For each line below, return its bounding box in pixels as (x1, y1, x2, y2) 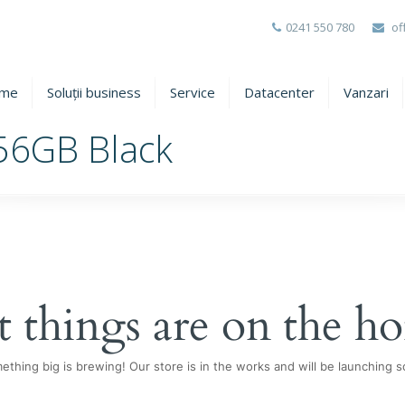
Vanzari (344, 83, 389, 101)
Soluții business (47, 83, 141, 101)
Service (170, 83, 215, 101)
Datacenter (244, 83, 315, 101)
